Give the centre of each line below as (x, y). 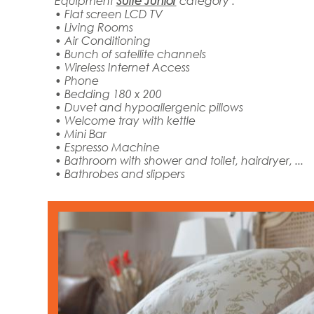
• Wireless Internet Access (122, 67)
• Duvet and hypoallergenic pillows (149, 107)
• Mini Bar (80, 133)
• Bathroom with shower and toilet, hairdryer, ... (179, 160)
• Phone (76, 80)
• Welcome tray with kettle (125, 120)
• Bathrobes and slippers (120, 173)
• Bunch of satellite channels (130, 53)
